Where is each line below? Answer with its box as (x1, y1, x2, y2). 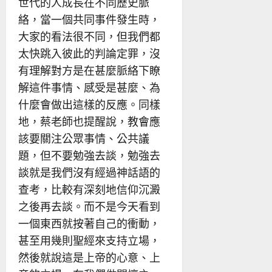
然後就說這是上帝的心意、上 (18, 250, 160, 265)
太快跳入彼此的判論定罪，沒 (18, 46, 160, 61)
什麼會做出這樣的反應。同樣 (18, 97, 160, 112)
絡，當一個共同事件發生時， (18, 12, 160, 27)
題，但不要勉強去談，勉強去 (18, 148, 160, 163)
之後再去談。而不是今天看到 (18, 199, 160, 214)
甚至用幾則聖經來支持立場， (18, 233, 160, 248)
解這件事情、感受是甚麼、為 (18, 80, 160, 95)
